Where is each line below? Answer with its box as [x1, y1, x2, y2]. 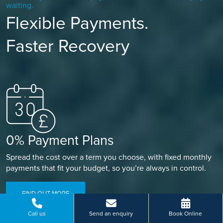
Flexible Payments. [6, 13, 148, 34]
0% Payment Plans [6, 132, 114, 149]
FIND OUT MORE [22, 190, 69, 198]
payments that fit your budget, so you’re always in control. [6, 163, 206, 174]
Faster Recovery [6, 36, 129, 57]
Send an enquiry [89, 210, 133, 218]
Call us [28, 210, 46, 218]
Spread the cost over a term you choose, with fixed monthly [6, 152, 212, 163]
